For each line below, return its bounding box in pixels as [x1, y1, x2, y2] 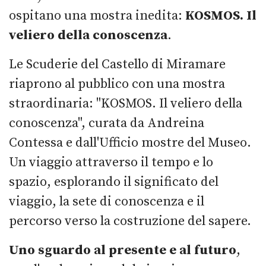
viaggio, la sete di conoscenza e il [9, 193, 204, 210]
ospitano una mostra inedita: [9, 7, 185, 24]
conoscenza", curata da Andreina [9, 115, 204, 131]
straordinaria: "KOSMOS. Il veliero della [9, 95, 242, 112]
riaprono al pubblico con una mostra [9, 75, 225, 92]
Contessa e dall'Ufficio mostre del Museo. [9, 134, 251, 151]
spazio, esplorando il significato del [9, 173, 218, 190]
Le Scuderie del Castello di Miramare [9, 56, 226, 72]
